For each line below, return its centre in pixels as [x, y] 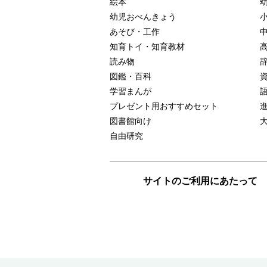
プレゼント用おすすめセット [164, 106]
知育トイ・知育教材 [147, 46]
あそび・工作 [135, 32]
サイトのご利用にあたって [200, 181]
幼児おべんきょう [143, 17]
